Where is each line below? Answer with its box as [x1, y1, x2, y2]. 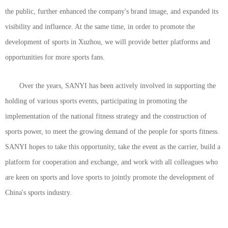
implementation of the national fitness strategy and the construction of [5, 112, 207, 120]
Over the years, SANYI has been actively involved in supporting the [19, 82, 216, 90]
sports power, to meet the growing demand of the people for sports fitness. [5, 128, 219, 135]
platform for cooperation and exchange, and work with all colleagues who [5, 158, 218, 166]
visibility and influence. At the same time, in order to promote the [5, 23, 195, 31]
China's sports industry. [5, 189, 72, 196]
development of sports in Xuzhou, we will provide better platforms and [5, 38, 210, 46]
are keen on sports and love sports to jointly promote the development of [5, 174, 214, 181]
